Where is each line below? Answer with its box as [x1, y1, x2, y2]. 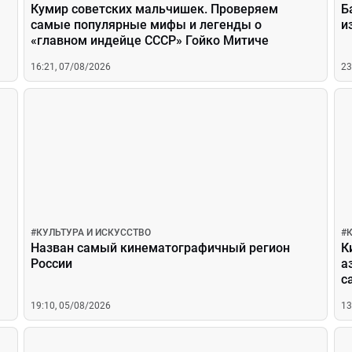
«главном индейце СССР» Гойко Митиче [31, 33, 269, 48]
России [31, 256, 73, 271]
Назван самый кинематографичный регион [31, 240, 291, 255]
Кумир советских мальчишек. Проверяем [31, 2, 279, 16]
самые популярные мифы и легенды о [31, 17, 262, 32]
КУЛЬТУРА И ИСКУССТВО [36, 227, 152, 238]
